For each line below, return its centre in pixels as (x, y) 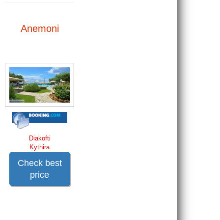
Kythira (40, 147)
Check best (40, 163)
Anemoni (40, 28)
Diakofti (40, 138)
